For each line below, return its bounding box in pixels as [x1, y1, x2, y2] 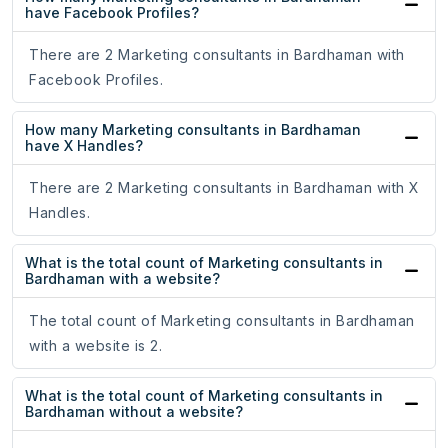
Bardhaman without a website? [25, 403, 243, 421]
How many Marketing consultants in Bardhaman [25, 121, 361, 139]
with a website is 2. [29, 337, 162, 355]
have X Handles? [25, 137, 143, 155]
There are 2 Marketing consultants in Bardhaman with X [29, 179, 420, 197]
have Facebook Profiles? [25, 4, 199, 22]
